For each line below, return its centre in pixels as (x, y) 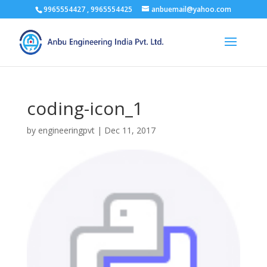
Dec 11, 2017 (130, 130)
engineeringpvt (66, 130)
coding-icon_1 (85, 108)
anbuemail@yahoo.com (192, 9)
